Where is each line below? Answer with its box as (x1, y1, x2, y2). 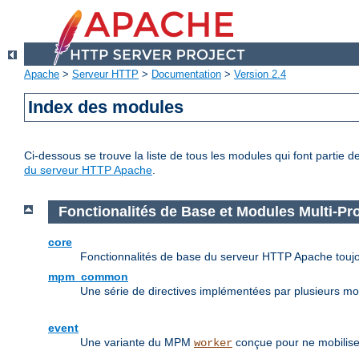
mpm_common (48, 269, 128, 283)
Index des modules (28, 97, 184, 118)
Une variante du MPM (80, 335, 194, 349)
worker (194, 336, 232, 349)
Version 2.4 (234, 68, 286, 81)
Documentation (151, 68, 221, 81)
